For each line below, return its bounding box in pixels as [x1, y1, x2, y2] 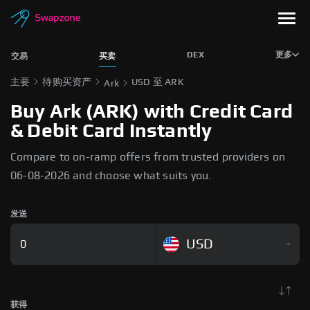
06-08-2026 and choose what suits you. [10, 170, 212, 181]
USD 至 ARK [131, 77, 184, 87]
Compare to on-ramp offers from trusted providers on [10, 152, 286, 163]
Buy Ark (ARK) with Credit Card [10, 102, 293, 122]
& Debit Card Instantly [10, 122, 212, 141]
